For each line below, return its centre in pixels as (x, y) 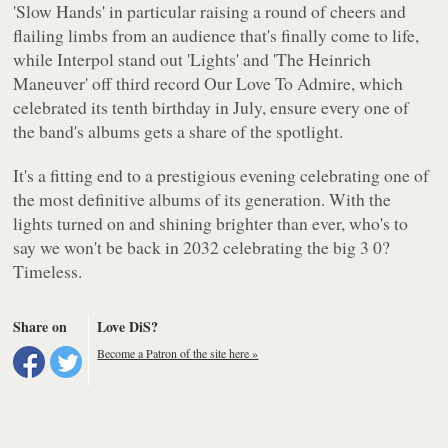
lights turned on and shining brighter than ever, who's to (211, 223)
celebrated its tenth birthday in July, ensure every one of (211, 107)
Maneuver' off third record (109, 83)
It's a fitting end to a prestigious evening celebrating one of (221, 175)
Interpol (86, 59)
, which (377, 83)
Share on (40, 327)
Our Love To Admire (278, 83)
